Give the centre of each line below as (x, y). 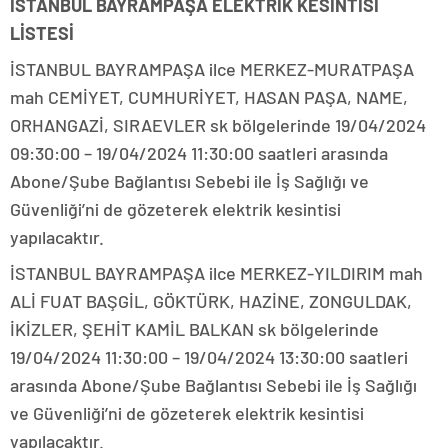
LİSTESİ (42, 33)
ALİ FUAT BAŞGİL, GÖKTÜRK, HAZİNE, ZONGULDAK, (211, 301)
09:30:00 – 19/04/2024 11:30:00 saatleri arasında (199, 153)
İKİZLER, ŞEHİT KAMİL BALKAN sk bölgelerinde (194, 329)
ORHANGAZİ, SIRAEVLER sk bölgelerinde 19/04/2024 (218, 125)
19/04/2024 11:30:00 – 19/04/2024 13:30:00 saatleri (209, 357)
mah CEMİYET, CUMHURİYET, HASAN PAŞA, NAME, (209, 97)
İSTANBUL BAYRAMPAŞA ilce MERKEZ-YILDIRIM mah (216, 273)
